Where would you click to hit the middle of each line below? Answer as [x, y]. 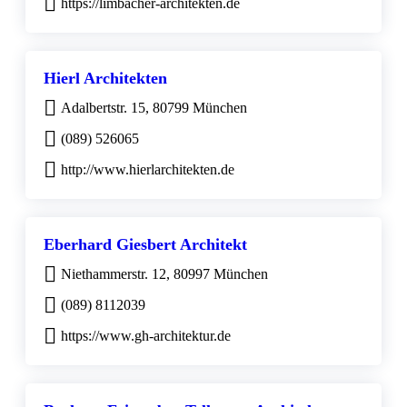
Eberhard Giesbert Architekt [145, 244]
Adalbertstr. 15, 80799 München [154, 107]
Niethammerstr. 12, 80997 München [164, 273]
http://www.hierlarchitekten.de [148, 169]
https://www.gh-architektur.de [146, 335]
